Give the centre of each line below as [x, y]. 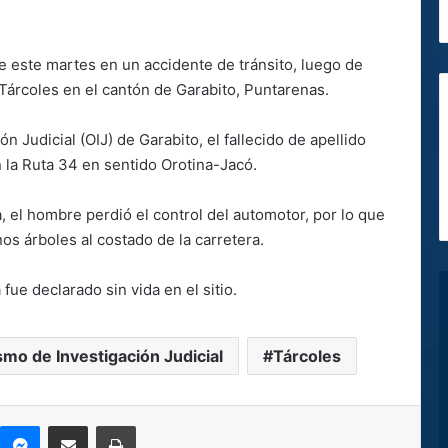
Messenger [74, 425]
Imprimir [159, 425]
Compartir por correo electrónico [122, 425]
